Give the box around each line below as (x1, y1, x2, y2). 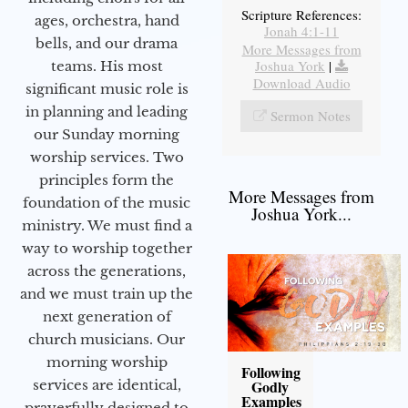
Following (240, 362, 301, 383)
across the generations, (27, 261, 186, 280)
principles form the (39, 170, 174, 189)
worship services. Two (29, 148, 184, 166)
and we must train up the (20, 284, 193, 302)
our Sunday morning (34, 125, 179, 143)
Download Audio (252, 74, 351, 93)
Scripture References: (241, 5, 362, 25)
